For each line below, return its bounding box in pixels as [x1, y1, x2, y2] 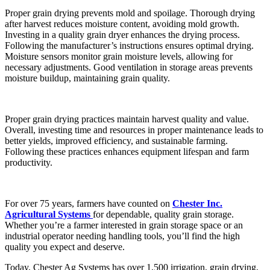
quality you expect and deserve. [5, 241, 125, 252]
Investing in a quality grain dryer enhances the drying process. [5, 29, 240, 40]
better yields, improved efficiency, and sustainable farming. [5, 135, 228, 146]
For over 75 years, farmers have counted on [5, 198, 172, 209]
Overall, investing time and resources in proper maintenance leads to [5, 124, 263, 135]
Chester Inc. [172, 198, 222, 209]
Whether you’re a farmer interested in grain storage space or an [5, 219, 243, 230]
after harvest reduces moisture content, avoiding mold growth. [5, 18, 239, 29]
